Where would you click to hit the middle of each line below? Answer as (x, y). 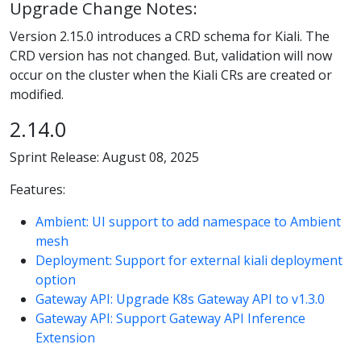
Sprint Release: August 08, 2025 (104, 158)
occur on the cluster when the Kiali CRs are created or (171, 75)
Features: (37, 190)
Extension (65, 338)
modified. (37, 94)
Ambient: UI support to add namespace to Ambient (188, 222)
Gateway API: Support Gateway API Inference (170, 319)
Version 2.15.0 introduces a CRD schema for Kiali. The (170, 36)
